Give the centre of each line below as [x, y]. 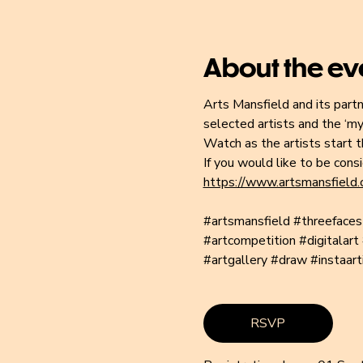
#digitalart [329, 241]
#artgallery [235, 260]
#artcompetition [249, 241]
